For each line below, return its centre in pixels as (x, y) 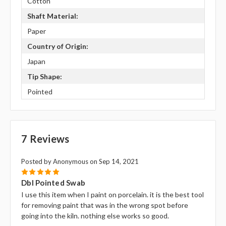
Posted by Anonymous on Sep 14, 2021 (80, 162)
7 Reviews (45, 139)
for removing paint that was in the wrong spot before (105, 205)
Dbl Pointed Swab (53, 183)
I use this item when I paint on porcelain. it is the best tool (112, 195)
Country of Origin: (58, 46)
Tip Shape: (44, 76)
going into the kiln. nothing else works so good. (95, 216)
